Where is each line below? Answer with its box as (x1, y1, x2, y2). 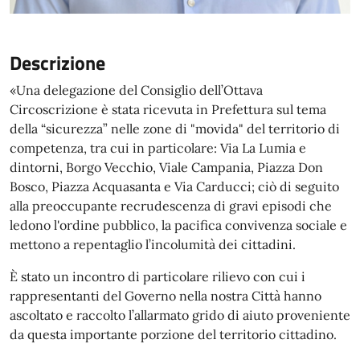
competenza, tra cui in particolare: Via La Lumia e (10, 140, 306, 156)
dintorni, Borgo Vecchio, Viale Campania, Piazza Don (10, 159, 323, 175)
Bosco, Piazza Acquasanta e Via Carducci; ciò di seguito (10, 178, 339, 194)
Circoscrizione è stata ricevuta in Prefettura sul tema (10, 101, 326, 117)
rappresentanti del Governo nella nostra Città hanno (10, 288, 321, 304)
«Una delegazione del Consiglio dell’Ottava (10, 82, 263, 98)
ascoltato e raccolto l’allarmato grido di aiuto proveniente (10, 307, 350, 323)
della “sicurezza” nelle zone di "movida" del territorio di (10, 121, 340, 137)
